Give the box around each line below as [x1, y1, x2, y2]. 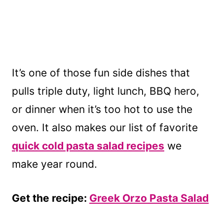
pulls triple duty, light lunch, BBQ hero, [12, 85, 199, 98]
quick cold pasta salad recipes [12, 140, 164, 152]
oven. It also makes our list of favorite [12, 121, 198, 134]
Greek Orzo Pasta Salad [89, 192, 209, 205]
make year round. [12, 158, 97, 171]
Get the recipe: [12, 192, 89, 205]
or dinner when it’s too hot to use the [12, 103, 192, 116]
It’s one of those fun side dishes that [12, 67, 190, 79]
